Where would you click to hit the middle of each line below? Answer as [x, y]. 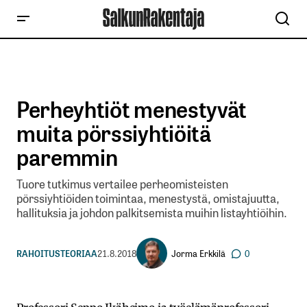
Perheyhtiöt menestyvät [132, 108]
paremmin [67, 156]
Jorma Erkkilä [198, 253]
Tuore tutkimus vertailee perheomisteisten [122, 184]
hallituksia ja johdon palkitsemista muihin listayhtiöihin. [152, 212]
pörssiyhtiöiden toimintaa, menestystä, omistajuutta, [148, 198]
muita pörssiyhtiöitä [114, 132]
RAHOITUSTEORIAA [57, 253]
